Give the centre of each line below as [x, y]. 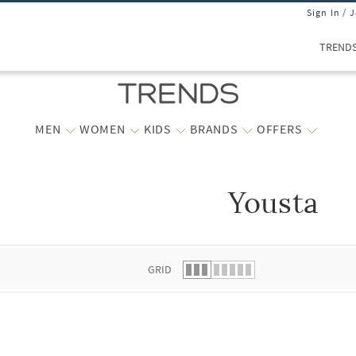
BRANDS [214, 129]
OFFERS [279, 129]
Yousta [273, 203]
